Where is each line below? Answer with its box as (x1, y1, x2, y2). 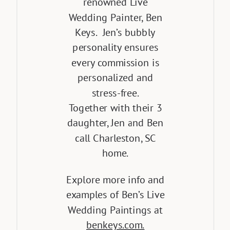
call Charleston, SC (75, 131, 156, 145)
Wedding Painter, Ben (68, 10, 162, 24)
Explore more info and (66, 173, 165, 186)
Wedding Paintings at (68, 203, 163, 217)
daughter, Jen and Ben (67, 116, 164, 129)
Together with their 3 (68, 101, 162, 114)
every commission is (71, 55, 160, 69)
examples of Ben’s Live (66, 188, 165, 201)
